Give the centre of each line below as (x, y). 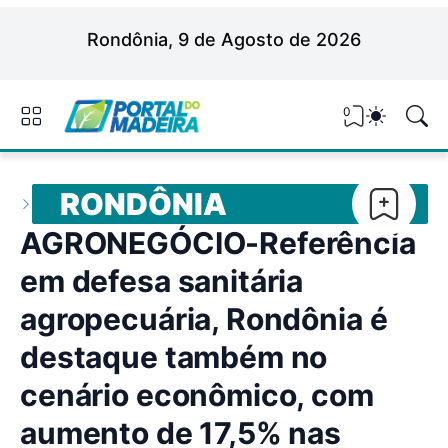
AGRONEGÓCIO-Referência (218, 243)
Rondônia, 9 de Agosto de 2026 (224, 39)
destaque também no (174, 357)
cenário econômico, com (197, 395)
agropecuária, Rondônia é (204, 319)
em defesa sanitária (162, 281)
